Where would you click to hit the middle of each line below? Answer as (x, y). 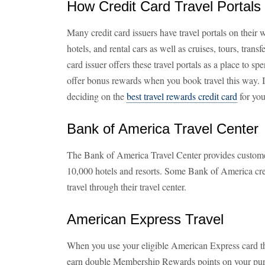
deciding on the (97, 96)
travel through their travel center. (128, 187)
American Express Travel (145, 219)
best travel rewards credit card (182, 96)
